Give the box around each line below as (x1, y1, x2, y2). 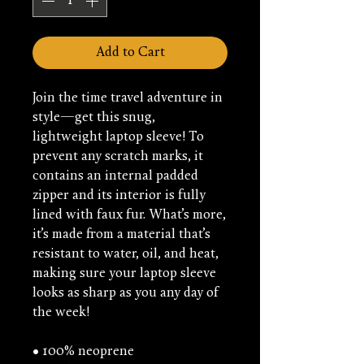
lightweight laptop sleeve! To (32, 131, 204, 145)
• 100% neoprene (32, 345, 134, 359)
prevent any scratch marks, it (32, 150, 203, 164)
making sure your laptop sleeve (32, 267, 216, 281)
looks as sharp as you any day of (32, 287, 219, 301)
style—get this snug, (32, 111, 155, 125)
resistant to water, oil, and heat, (32, 248, 219, 262)
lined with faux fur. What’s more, (32, 209, 226, 223)
